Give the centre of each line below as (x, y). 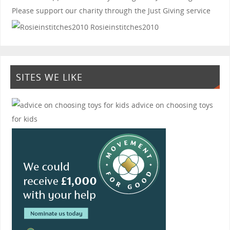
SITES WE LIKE (49, 77)
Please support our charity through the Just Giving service (111, 10)
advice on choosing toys (171, 105)
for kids (24, 119)
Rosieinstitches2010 (123, 27)
